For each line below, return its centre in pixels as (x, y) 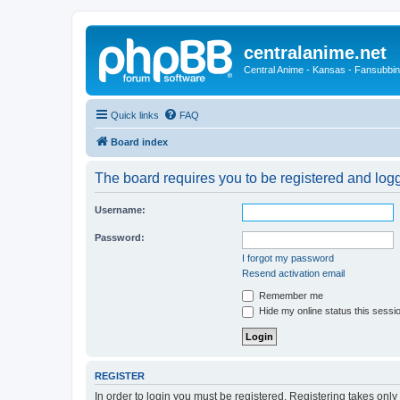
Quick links (135, 115)
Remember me (290, 295)
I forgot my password (288, 258)
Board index (139, 142)
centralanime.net (315, 53)
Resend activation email (293, 273)
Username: (120, 209)
